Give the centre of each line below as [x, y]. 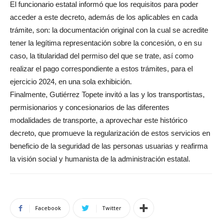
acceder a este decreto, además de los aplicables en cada [104, 17]
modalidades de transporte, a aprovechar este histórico [99, 120]
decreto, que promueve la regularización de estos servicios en [110, 133]
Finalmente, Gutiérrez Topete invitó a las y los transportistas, [107, 94]
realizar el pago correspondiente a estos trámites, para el [101, 68]
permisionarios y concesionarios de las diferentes [90, 107]
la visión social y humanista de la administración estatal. [100, 159]
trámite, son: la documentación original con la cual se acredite [109, 30]
